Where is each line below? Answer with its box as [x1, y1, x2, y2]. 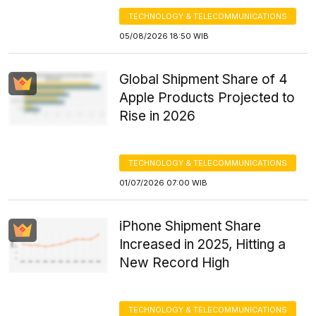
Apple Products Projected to [119, 90, 296, 106]
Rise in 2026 [119, 108, 196, 124]
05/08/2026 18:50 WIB [119, 31, 209, 41]
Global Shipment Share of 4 [119, 71, 288, 87]
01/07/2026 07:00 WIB [119, 178, 208, 188]
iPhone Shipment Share [119, 218, 262, 234]
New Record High [119, 255, 230, 271]
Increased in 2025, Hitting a [119, 236, 286, 253]
